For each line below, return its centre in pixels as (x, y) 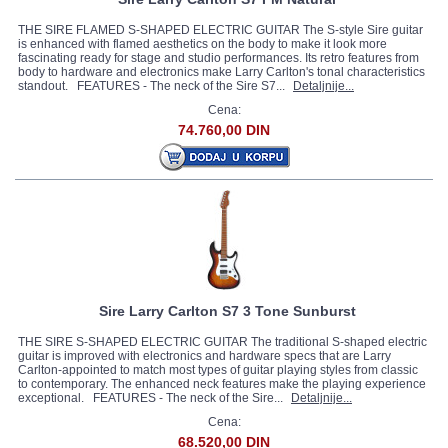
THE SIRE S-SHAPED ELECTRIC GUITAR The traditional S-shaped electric (222, 342)
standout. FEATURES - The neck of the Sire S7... (153, 86)
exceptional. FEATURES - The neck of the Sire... (152, 398)
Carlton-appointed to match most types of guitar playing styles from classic (218, 370)
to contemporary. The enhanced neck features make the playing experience (222, 384)
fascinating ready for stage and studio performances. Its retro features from (218, 58)
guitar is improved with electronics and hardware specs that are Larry (204, 356)
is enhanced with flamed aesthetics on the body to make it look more (202, 44)
